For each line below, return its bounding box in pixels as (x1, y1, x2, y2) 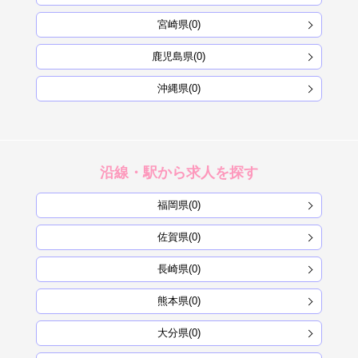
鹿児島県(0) (152, 50, 206, 63)
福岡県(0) (157, 199, 201, 212)
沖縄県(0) (157, 82, 201, 95)
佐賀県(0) (157, 231, 201, 244)
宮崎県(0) (157, 18, 201, 31)
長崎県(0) (157, 263, 201, 276)
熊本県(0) (157, 295, 201, 308)
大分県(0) (157, 327, 201, 340)
